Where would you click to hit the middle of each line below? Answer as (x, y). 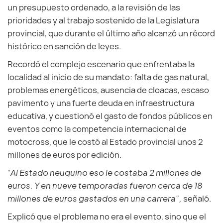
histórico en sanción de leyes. (64, 46)
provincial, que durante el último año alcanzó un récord (111, 33)
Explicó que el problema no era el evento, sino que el (107, 217)
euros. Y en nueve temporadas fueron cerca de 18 (105, 185)
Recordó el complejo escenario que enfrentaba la (101, 64)
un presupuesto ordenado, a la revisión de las (94, 7)
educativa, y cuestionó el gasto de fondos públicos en (110, 116)
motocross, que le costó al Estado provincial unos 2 (105, 142)
